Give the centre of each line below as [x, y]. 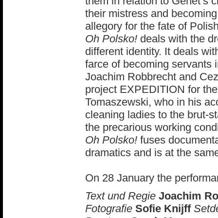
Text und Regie [120, 196]
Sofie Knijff [162, 209]
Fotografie [109, 209]
